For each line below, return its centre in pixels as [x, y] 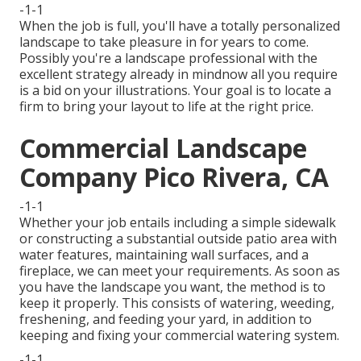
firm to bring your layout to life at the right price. [166, 107]
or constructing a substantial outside [133, 239]
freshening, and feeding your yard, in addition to [166, 320]
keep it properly [68, 303]
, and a [289, 255]
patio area [277, 239]
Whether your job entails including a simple [152, 223]
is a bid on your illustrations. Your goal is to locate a [175, 91]
